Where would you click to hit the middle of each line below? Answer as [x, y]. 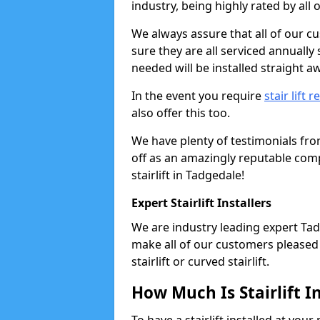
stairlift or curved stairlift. [200, 261]
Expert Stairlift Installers [201, 203]
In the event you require [198, 96]
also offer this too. [181, 113]
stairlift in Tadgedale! [188, 175]
